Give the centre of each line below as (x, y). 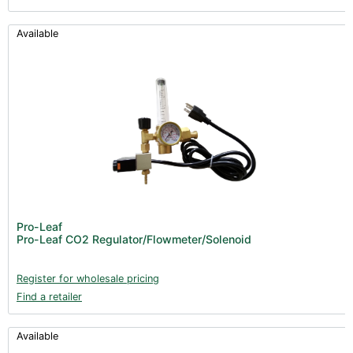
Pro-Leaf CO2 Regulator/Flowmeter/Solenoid (134, 239)
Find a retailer (49, 296)
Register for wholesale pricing (88, 278)
